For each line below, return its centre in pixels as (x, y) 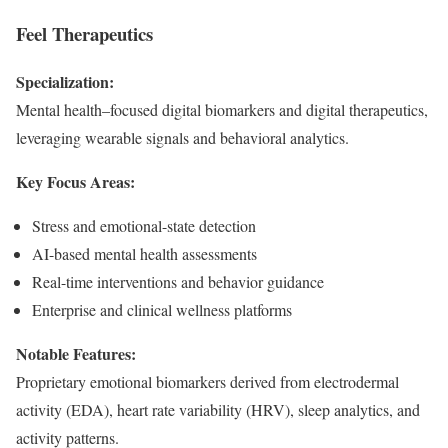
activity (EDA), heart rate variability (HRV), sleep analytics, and (218, 410)
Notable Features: (76, 354)
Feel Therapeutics (84, 33)
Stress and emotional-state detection (144, 226)
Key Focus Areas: (75, 182)
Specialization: (65, 82)
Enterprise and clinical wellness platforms (162, 310)
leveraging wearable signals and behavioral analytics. (182, 138)
